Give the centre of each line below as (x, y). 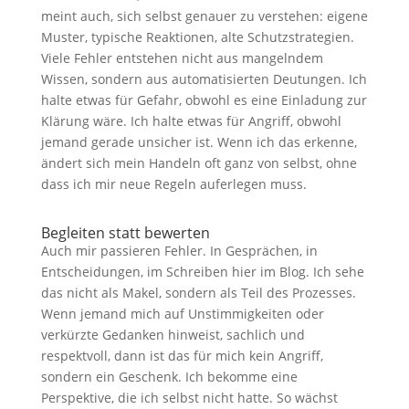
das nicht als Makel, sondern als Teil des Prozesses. (198, 293)
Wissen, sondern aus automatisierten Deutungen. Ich (204, 79)
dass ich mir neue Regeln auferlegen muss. (173, 184)
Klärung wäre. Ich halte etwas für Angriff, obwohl (191, 121)
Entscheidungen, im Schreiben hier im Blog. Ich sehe (202, 272)
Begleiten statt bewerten (125, 233)
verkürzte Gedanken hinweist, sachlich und (173, 335)
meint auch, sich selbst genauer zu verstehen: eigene (204, 16)
